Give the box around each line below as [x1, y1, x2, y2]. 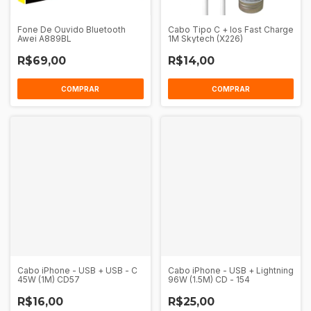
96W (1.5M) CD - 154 [167, 274, 250, 285]
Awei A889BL [17, 33, 72, 44]
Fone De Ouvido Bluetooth [17, 24, 126, 35]
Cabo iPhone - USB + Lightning [167, 265, 294, 276]
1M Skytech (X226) [167, 33, 243, 44]
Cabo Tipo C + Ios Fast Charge [167, 24, 294, 35]
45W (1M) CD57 [17, 274, 80, 285]
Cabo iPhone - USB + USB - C [17, 265, 137, 276]
